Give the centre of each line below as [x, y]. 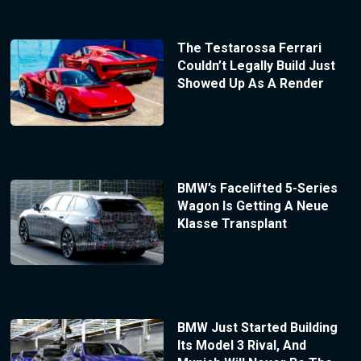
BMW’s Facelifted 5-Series [257, 188]
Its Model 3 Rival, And [241, 346]
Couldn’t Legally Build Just [256, 65]
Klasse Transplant [232, 223]
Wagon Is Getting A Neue [253, 205]
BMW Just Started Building [257, 328]
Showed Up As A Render [250, 83]
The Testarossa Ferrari [249, 48]
